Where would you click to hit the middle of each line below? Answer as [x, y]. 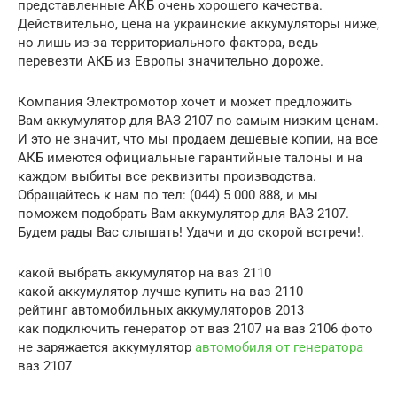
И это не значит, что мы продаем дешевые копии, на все [198, 139]
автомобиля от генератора [279, 347]
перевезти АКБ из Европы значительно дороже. [171, 61]
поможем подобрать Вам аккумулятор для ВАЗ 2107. [183, 213]
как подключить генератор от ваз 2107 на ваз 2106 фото [195, 328]
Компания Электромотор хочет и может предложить [185, 101]
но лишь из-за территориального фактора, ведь [168, 42]
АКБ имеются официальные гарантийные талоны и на [190, 157]
